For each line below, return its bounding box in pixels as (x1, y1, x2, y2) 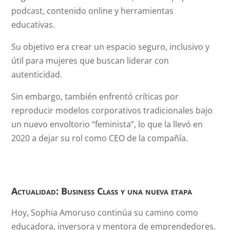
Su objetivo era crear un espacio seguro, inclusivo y (11, 41, 210, 52)
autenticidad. (11, 69, 63, 80)
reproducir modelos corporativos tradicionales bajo (11, 105, 213, 116)
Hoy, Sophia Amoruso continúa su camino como (11, 207, 199, 218)
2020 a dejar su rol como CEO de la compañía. (11, 132, 188, 144)
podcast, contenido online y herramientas (11, 5, 174, 16)
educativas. (11, 19, 55, 30)
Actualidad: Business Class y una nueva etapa (11, 185, 193, 197)
